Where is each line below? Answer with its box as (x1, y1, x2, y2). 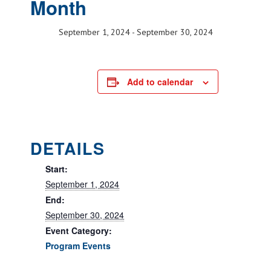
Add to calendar (127, 76, 193, 88)
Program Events (45, 240, 111, 252)
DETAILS (30, 137, 105, 160)
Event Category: (45, 224, 112, 237)
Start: (45, 163, 68, 175)
